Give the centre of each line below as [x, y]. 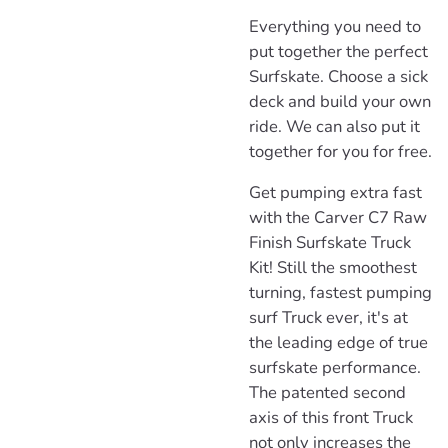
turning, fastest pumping [340, 293]
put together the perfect [338, 51]
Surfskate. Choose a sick [338, 76]
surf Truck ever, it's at [328, 318]
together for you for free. [340, 151]
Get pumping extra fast [335, 193]
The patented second [327, 393]
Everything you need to [335, 26]
